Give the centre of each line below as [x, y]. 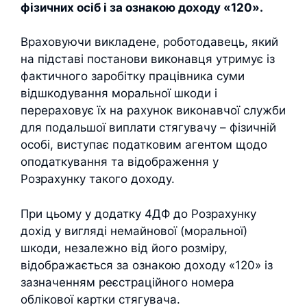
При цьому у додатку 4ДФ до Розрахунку [138, 213]
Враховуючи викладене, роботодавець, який [149, 42]
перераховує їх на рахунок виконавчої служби [153, 110]
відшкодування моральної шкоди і [119, 93]
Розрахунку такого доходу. [98, 179]
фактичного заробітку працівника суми [133, 76]
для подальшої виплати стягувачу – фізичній [148, 127]
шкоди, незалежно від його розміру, [124, 248]
